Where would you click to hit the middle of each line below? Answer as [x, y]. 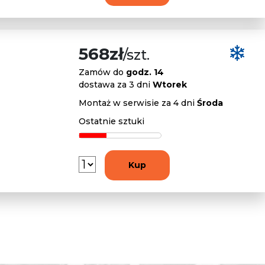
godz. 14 [145, 72]
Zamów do [102, 72]
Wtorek [170, 84]
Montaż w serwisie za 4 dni [138, 103]
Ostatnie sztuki [112, 121]
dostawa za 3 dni [116, 84]
